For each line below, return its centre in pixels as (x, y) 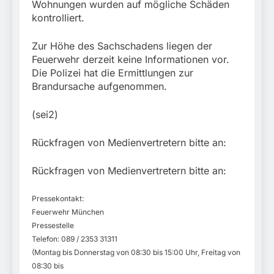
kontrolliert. (58, 18)
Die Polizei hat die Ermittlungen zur (113, 73)
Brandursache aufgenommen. (99, 87)
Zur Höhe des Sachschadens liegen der (122, 46)
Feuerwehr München (68, 212)
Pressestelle (53, 226)
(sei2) (45, 115)
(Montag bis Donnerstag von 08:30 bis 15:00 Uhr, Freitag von (136, 253)
